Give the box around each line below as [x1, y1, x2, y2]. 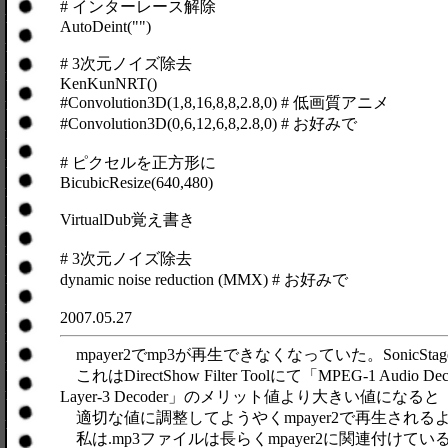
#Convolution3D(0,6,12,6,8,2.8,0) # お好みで [60, 115, 357, 132]
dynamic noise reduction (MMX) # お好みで [60, 271, 348, 288]
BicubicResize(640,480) [60, 174, 213, 191]
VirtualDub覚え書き [60, 211, 195, 228]
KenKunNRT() [60, 75, 157, 92]
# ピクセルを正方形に [60, 154, 216, 171]
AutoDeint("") [60, 18, 151, 35]
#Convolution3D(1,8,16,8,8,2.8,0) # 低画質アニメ [60, 94, 389, 111]
